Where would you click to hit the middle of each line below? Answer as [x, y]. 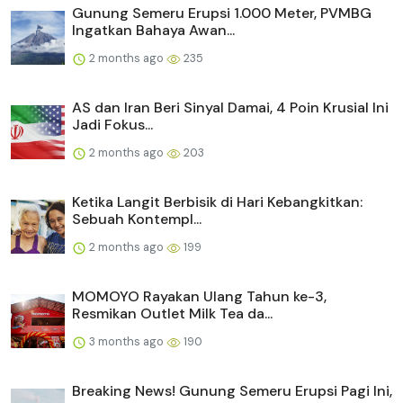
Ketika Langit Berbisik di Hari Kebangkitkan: [217, 202]
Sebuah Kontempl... [137, 219]
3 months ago [126, 342]
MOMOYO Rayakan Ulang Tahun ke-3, [199, 297]
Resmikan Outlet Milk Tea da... [172, 314]
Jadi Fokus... [112, 125]
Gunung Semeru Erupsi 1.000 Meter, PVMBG [222, 13]
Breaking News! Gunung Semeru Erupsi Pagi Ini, [232, 391]
